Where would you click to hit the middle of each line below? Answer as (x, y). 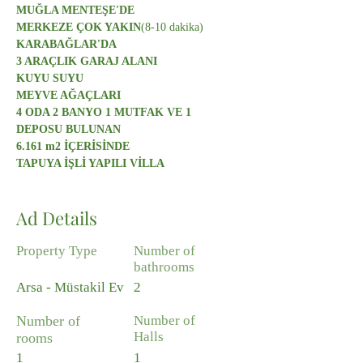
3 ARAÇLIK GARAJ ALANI (87, 61)
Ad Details (57, 218)
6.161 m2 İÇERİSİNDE (73, 146)
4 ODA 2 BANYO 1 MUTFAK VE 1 (105, 112)
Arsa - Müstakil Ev (70, 287)
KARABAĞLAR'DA (66, 44)
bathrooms (164, 267)
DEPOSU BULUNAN (68, 129)
